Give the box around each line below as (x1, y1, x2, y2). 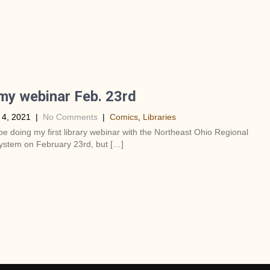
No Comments (42, 112, 98, 122)
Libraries (142, 112, 176, 122)
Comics (109, 112, 138, 122)
